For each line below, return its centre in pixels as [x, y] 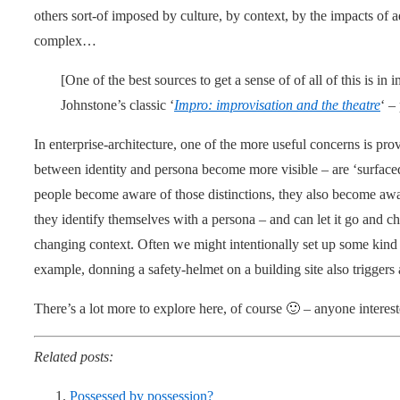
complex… [65, 40]
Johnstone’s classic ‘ [117, 104]
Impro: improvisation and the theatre [277, 104]
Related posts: [74, 356]
